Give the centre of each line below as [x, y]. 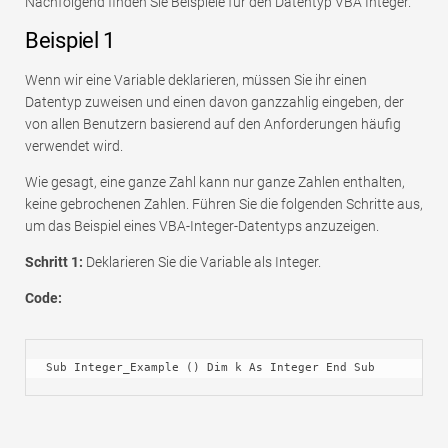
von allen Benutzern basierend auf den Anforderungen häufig [213, 123]
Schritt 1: [54, 261]
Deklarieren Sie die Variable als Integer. [202, 261]
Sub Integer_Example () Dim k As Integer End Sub [210, 367]
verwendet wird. [74, 145]
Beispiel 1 [70, 40]
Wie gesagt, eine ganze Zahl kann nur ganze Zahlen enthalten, [215, 181]
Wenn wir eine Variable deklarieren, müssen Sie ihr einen [196, 79]
